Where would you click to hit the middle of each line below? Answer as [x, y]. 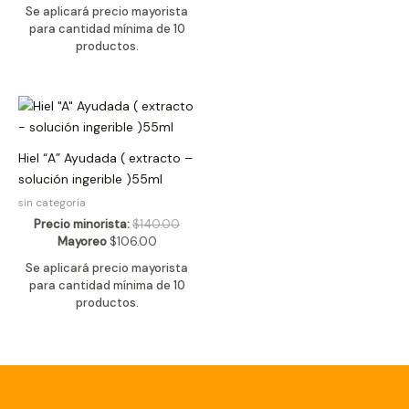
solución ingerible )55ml [90, 179]
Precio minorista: [82, 225]
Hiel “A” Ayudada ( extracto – [105, 158]
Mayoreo [82, 242]
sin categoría [52, 203]
